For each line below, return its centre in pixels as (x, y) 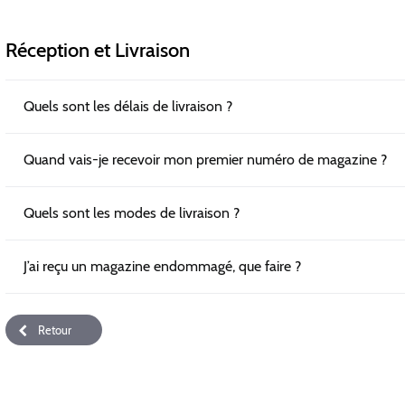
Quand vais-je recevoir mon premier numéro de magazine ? (205, 160)
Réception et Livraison (98, 50)
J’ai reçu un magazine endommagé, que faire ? (162, 266)
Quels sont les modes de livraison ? (132, 213)
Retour (55, 330)
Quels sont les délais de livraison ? (128, 106)
